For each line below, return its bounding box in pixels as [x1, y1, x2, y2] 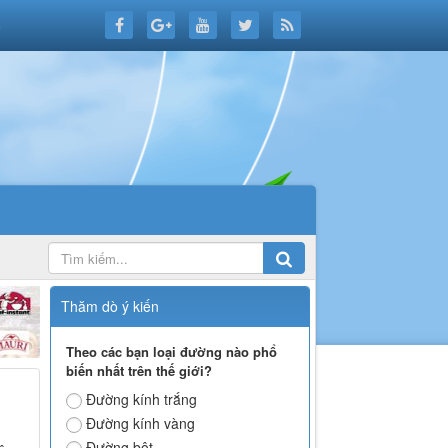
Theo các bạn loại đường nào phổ [66, 342, 278, 362]
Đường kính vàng [86, 413, 196, 434]
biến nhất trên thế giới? [66, 361, 213, 381]
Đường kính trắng [86, 389, 198, 410]
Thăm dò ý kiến [61, 296, 160, 317]
